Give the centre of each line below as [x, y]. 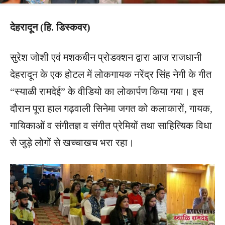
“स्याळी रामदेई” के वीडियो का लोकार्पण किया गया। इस [107, 92]
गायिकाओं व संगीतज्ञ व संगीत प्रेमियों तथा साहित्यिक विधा [111, 126]
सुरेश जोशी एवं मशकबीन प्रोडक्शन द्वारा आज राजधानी [106, 58]
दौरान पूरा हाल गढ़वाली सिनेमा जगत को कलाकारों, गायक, [111, 109]
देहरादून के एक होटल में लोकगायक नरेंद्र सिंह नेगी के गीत [111, 75]
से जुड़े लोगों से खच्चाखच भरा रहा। [72, 143]
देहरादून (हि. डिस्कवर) [50, 27]
